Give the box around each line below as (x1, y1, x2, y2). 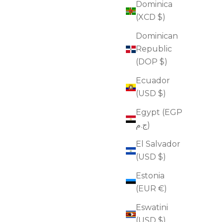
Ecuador (136, 76, 170, 86)
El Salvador (136, 139, 180, 149)
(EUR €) (136, 184, 167, 194)
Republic (136, 44, 172, 54)
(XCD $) (136, 12, 166, 22)
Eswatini (136, 203, 168, 213)
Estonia (136, 171, 165, 181)
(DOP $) (136, 57, 167, 67)
